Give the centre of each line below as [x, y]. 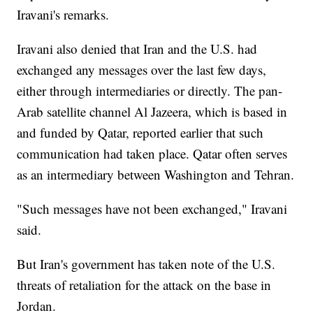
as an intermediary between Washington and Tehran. [156, 175]
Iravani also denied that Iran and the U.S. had [137, 49]
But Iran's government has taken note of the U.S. [146, 264]
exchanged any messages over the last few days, [142, 70]
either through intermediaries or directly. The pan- [150, 91]
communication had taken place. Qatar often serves [152, 154]
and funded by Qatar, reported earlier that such [140, 133]
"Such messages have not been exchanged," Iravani [152, 209]
